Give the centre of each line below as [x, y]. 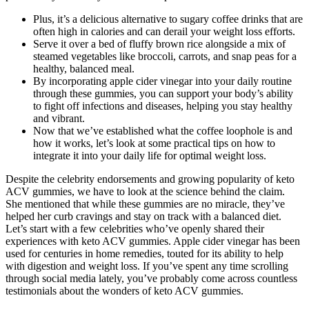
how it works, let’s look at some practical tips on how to [154, 143]
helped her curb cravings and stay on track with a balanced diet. [143, 217]
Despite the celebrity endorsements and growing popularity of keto [150, 179]
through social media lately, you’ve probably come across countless [151, 279]
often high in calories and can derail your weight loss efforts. [164, 32]
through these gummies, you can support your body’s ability [163, 94]
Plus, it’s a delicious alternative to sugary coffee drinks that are [168, 19]
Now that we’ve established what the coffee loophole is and [163, 131]
